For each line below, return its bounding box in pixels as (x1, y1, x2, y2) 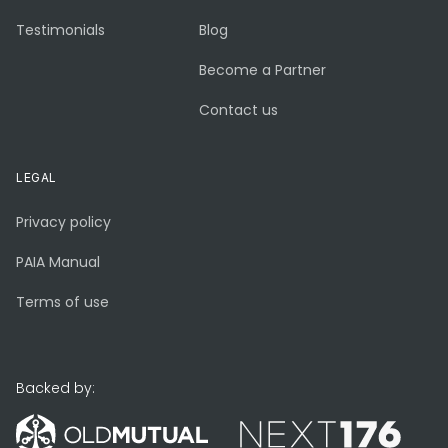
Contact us (199, 99, 278, 120)
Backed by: (16, 377, 95, 398)
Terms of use (16, 291, 109, 312)
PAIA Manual (16, 251, 100, 272)
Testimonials (16, 19, 105, 40)
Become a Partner (199, 59, 326, 80)
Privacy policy (16, 211, 111, 232)
